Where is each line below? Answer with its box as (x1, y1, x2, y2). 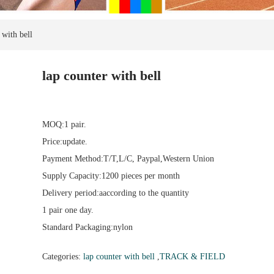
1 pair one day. (42, 205, 94, 215)
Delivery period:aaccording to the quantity (42, 188, 189, 198)
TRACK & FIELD (160, 251, 225, 261)
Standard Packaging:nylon (42, 222, 133, 232)
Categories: (42, 251, 83, 261)
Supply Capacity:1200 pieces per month (42, 171, 180, 180)
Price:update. (42, 136, 87, 146)
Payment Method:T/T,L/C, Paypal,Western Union (42, 154, 214, 163)
